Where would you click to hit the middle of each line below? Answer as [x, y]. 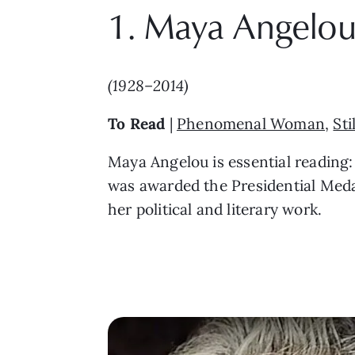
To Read [137, 123]
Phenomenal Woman [251, 123]
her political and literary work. [215, 209]
